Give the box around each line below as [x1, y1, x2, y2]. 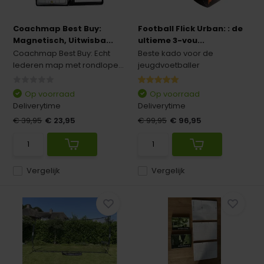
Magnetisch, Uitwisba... [13, 35, 114, 46]
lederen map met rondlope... [13, 60, 124, 71]
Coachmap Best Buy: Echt [13, 48, 111, 59]
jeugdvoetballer [138, 60, 200, 71]
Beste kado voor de [138, 48, 213, 59]
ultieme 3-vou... [138, 35, 204, 46]
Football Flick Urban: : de [138, 23, 243, 34]
